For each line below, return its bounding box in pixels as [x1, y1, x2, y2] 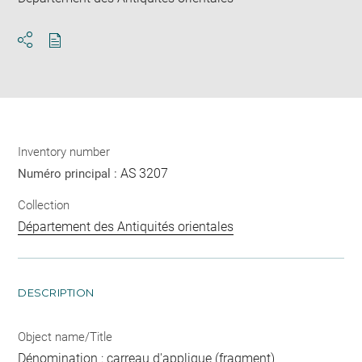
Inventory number [18, 144, 111, 159]
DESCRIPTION [18, 286, 95, 300]
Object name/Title [18, 330, 113, 345]
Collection [18, 198, 70, 213]
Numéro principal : [18, 166, 121, 181]
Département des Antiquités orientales [18, 219, 234, 235]
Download [54, 46, 113, 62]
